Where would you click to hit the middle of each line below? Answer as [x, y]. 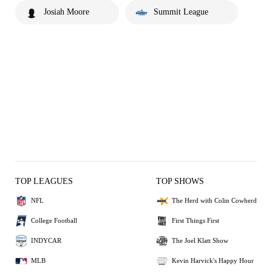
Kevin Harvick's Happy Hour [213, 261]
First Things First [195, 221]
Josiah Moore [66, 12]
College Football [54, 221]
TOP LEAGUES [44, 181]
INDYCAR [46, 241]
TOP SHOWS [180, 181]
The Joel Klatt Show [200, 241]
